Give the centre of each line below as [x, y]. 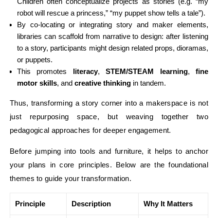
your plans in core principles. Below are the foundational [109, 165]
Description [91, 204]
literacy [85, 71]
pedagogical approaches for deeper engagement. [91, 130]
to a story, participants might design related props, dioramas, [113, 48]
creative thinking [103, 83]
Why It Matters [168, 204]
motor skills [37, 83]
